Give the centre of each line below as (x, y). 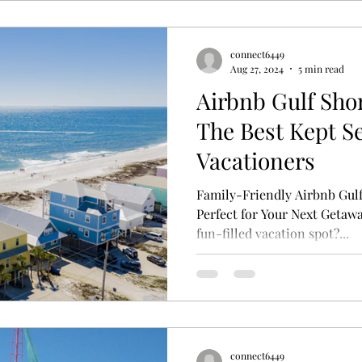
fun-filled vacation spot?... (273, 233)
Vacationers (256, 160)
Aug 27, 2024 (257, 68)
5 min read (321, 68)
